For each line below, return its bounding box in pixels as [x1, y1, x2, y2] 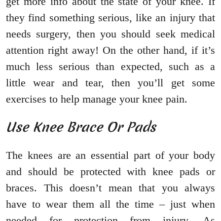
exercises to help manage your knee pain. [6, 93, 187, 106]
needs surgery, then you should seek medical [6, 28, 215, 40]
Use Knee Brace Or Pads [6, 118, 156, 137]
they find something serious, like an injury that [6, 11, 215, 24]
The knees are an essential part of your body [6, 149, 215, 162]
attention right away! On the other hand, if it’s [6, 44, 215, 57]
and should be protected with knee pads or [6, 165, 215, 178]
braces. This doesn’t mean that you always [6, 182, 215, 194]
